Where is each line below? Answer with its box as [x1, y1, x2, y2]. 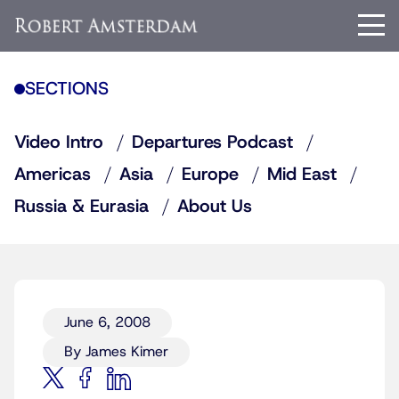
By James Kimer [64, 343, 168, 361]
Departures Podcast [132, 131, 293, 154]
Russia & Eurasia [14, 195, 149, 218]
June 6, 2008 [64, 313, 151, 331]
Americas [14, 163, 91, 186]
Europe [182, 163, 239, 186]
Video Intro [14, 131, 103, 154]
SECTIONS [25, 77, 109, 101]
